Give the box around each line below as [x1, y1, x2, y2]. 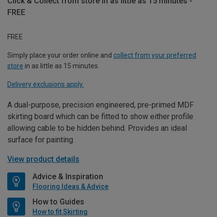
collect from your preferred [113, 51, 196, 60]
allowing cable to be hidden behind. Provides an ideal [7, 124, 187, 133]
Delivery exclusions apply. [7, 80, 84, 89]
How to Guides [32, 197, 84, 207]
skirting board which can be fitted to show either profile [7, 112, 193, 122]
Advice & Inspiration [32, 172, 103, 182]
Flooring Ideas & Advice [32, 183, 108, 191]
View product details [7, 155, 79, 164]
